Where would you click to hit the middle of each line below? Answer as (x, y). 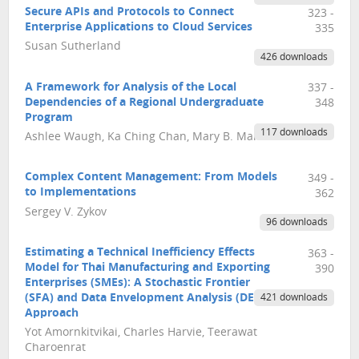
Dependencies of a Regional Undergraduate (144, 103)
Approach (52, 314)
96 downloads (296, 223)
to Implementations (81, 193)
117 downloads (294, 133)
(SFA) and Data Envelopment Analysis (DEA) (145, 299)
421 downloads (294, 298)
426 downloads (294, 57)
